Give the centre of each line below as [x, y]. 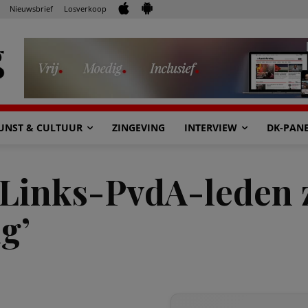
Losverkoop [85, 8]
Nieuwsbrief [31, 8]
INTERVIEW [211, 128]
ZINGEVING [139, 128]
